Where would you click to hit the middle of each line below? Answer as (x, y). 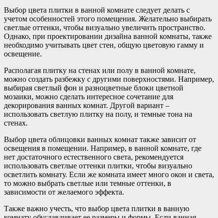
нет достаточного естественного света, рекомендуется (94, 157)
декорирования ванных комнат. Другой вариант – (87, 105)
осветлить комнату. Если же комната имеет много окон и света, (109, 174)
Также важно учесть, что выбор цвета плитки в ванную (97, 208)
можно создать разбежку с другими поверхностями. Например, (109, 79)
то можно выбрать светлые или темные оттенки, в (88, 183)
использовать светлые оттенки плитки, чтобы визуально (98, 165)
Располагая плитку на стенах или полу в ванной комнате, (100, 70)
